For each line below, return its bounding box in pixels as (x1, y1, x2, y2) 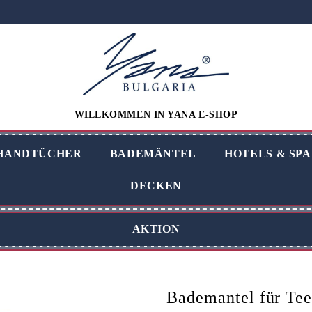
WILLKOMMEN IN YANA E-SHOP (74, 109, 238, 120)
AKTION (132, 223, 180, 235)
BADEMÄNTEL (109, 148, 197, 159)
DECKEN (130, 180, 182, 192)
